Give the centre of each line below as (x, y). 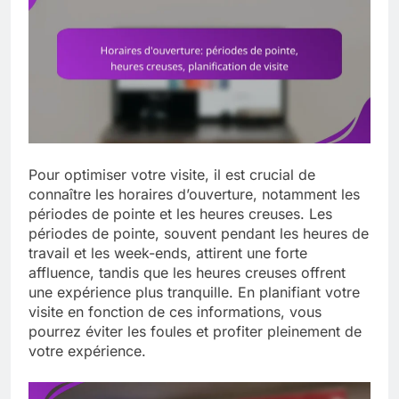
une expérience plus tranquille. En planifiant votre (194, 293)
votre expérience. (87, 351)
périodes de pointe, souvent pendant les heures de (199, 234)
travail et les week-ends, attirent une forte (168, 253)
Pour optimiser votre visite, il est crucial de (172, 175)
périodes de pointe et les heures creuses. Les (180, 214)
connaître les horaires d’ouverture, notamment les (194, 195)
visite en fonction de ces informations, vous (175, 312)
